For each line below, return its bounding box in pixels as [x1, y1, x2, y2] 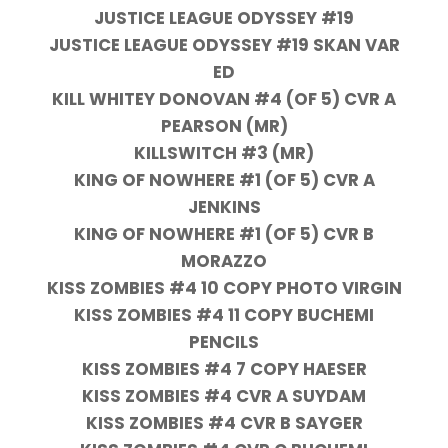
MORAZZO [181, 249, 267, 274]
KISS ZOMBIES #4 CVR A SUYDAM [82, 384, 366, 409]
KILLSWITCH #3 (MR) [134, 141, 314, 166]
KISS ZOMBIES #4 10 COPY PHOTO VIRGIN [46, 276, 402, 301]
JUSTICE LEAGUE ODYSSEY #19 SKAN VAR [48, 33, 400, 58]
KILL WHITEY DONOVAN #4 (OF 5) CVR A [52, 87, 396, 112]
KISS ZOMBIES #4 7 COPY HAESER [81, 357, 367, 382]
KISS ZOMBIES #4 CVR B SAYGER [85, 411, 363, 436]
